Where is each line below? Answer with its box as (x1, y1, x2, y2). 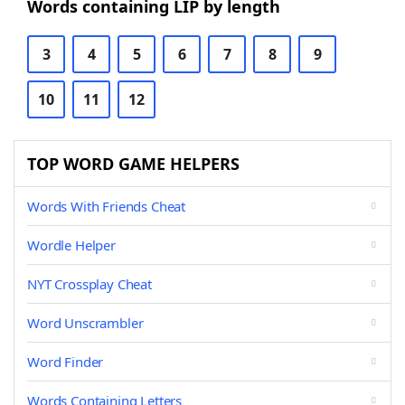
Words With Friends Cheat (27, 197, 186, 215)
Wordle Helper (27, 236, 116, 254)
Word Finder (27, 353, 104, 371)
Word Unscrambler (27, 314, 144, 332)
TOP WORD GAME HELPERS (27, 153, 240, 174)
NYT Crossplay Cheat (27, 275, 152, 293)
